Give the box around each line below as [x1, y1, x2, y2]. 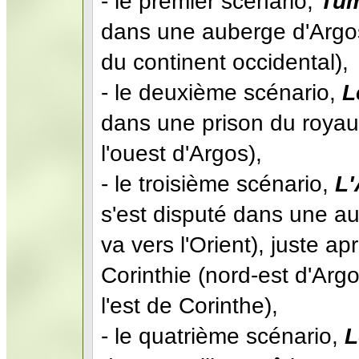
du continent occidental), [101, 49, 349, 75]
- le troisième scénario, [101, 171, 335, 196]
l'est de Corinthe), [101, 292, 278, 318]
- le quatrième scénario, [101, 323, 345, 349]
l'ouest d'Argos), [101, 140, 262, 166]
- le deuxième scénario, [101, 79, 342, 105]
